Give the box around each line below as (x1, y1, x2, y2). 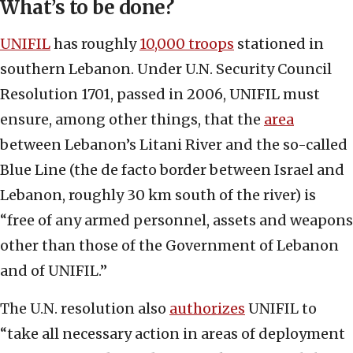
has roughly (50, 35, 139, 54)
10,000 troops (139, 35, 234, 54)
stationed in (234, 35, 324, 54)
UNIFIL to (245, 299, 317, 318)
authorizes (169, 299, 245, 318)
